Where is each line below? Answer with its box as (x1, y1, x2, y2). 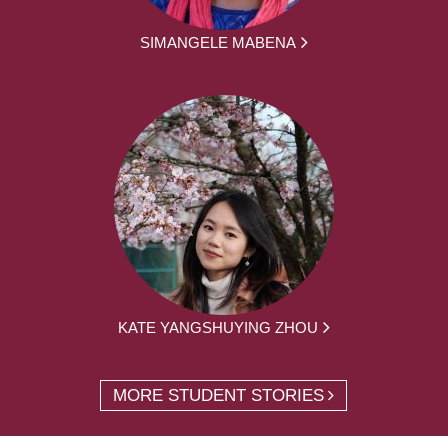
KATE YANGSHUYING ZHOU (117, 318, 318, 336)
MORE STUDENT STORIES (113, 385, 325, 405)
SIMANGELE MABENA (139, 33, 296, 51)
